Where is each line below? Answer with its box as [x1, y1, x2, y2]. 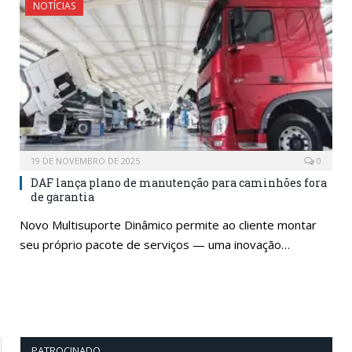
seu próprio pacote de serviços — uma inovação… [20, 236, 290, 253]
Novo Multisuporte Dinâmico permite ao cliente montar [20, 217, 317, 233]
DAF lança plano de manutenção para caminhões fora [31, 175, 327, 191]
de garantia [31, 189, 94, 205]
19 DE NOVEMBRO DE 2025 [31, 155, 140, 167]
